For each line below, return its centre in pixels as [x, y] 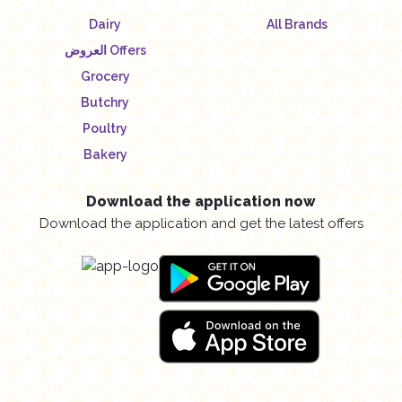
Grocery [105, 76]
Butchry [105, 102]
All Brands [297, 24]
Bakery [105, 154]
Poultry [105, 128]
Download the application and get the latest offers [201, 223]
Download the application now [201, 201]
